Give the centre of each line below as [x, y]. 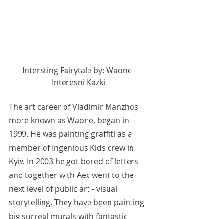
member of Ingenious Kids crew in [72, 148]
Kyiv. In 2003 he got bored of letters [75, 162]
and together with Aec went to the [72, 175]
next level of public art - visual [64, 189]
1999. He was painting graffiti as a [71, 134]
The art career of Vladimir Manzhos [75, 107]
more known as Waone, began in [70, 120]
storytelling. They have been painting [77, 203]
